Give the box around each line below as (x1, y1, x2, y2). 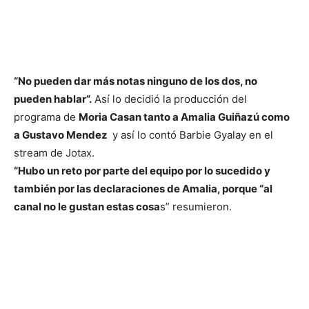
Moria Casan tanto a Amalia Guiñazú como (79, 110, 290, 124)
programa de (14, 110, 79, 124)
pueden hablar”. (14, 92, 92, 106)
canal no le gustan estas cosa (14, 200, 160, 214)
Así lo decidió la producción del (92, 92, 247, 106)
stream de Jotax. (14, 146, 94, 160)
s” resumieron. (160, 200, 232, 214)
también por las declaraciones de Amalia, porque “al (14, 182, 272, 196)
